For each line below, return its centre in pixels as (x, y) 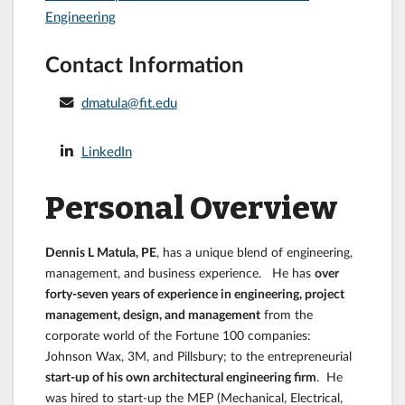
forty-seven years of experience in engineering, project (195, 293)
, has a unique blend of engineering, (254, 251)
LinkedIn (106, 151)
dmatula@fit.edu (129, 102)
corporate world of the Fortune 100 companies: (178, 334)
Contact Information (145, 63)
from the (287, 314)
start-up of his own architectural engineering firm (181, 376)
